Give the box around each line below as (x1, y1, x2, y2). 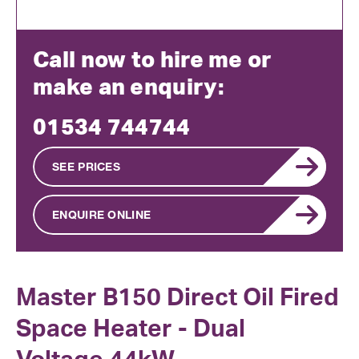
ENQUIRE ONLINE (52, 207, 151, 221)
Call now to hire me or (33, 44, 272, 73)
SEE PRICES (52, 159, 120, 173)
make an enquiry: (33, 71, 224, 100)
